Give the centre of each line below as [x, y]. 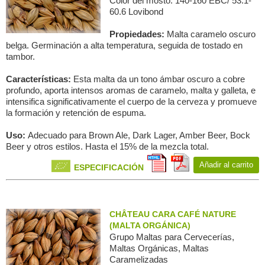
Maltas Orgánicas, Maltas [159, 248]
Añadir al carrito [226, 165]
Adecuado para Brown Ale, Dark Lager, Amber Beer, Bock [139, 135]
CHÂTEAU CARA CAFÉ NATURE [173, 214]
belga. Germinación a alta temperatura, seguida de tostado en [124, 45]
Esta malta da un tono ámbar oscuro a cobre [159, 79]
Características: [40, 79]
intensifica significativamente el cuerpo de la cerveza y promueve [131, 101]
